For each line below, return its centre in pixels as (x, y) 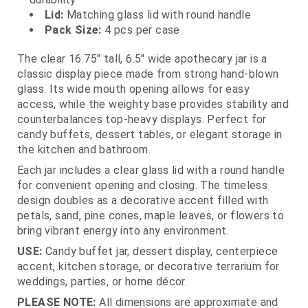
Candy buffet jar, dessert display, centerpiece (160, 252)
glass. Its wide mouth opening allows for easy (133, 89)
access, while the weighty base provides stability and (153, 104)
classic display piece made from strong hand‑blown (148, 74)
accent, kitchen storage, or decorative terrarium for (148, 267)
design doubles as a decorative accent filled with (143, 201)
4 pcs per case (141, 30)
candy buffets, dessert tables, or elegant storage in (150, 135)
